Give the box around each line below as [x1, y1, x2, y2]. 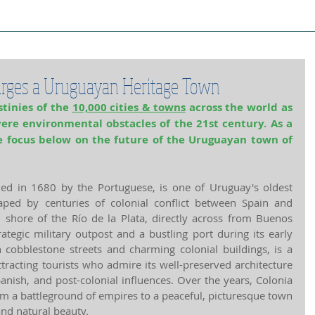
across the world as [185, 100, 293, 115]
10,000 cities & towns [72, 100, 186, 115]
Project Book [129, 9, 186, 24]
